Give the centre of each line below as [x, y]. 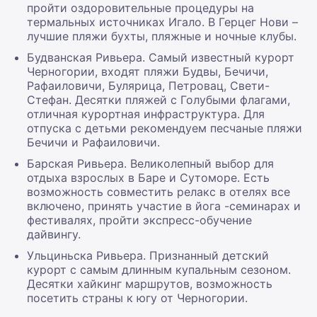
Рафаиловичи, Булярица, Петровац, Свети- [148, 85]
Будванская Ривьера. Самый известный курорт [161, 57]
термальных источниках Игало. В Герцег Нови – [162, 22]
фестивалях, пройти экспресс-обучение [139, 220]
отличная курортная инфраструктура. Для [146, 114]
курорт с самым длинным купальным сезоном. [159, 269]
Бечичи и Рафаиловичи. [93, 142]
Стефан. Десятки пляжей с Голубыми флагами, [158, 99]
